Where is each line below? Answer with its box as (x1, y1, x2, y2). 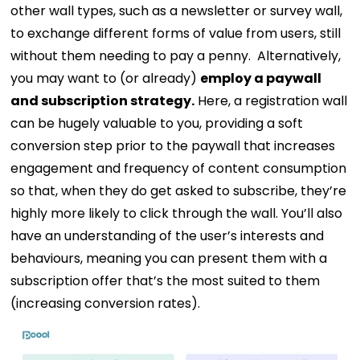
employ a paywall (200, 69, 322, 88)
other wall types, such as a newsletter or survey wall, (10, 2, 343, 20)
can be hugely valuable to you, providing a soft (10, 114, 304, 133)
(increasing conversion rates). (10, 294, 201, 313)
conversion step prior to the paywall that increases (10, 137, 336, 155)
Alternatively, (257, 47, 342, 65)
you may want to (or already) (10, 69, 201, 88)
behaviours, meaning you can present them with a (10, 249, 328, 268)
